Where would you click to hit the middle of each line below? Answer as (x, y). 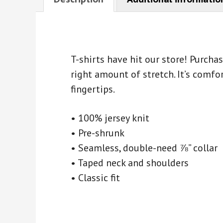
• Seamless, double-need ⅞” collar (144, 148)
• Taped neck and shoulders (130, 163)
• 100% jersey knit (110, 118)
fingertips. (93, 89)
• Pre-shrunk (98, 133)
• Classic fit (95, 178)
